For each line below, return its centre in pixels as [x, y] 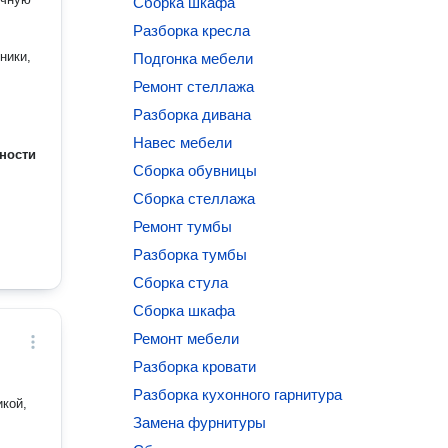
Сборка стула [181, 282]
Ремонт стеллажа [194, 86]
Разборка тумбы [190, 254]
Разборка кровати [195, 366]
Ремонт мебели [186, 338]
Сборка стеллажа [194, 198]
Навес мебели [183, 142]
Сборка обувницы [195, 170]
